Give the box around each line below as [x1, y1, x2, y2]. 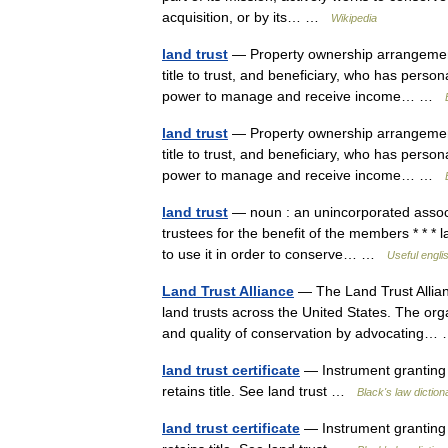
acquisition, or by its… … [162, 9, 331, 25]
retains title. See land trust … [162, 383, 357, 399]
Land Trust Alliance [162, 283, 294, 299]
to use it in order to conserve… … [162, 246, 387, 262]
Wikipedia [331, 12, 377, 24]
